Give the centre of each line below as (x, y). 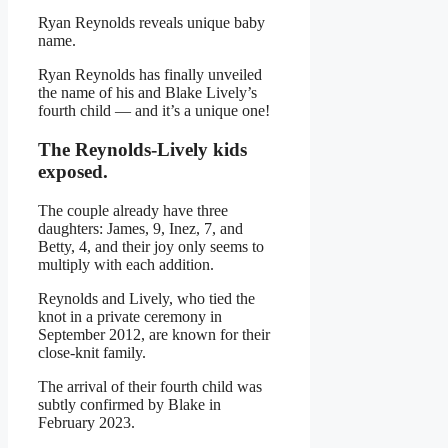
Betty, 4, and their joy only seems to (151, 246)
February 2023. (86, 422)
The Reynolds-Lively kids (142, 149)
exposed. (73, 171)
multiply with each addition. (126, 264)
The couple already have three (133, 210)
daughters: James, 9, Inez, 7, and (140, 228)
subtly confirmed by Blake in (129, 404)
